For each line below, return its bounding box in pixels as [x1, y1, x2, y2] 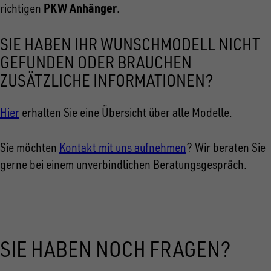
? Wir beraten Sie [186, 139, 266, 155]
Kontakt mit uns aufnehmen [59, 139, 186, 155]
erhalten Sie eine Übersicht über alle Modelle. [19, 104, 232, 120]
